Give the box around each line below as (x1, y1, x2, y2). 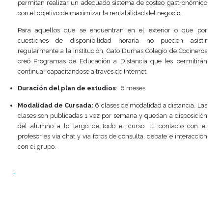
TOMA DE (4, 40, 115, 70)
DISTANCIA (4, 89, 133, 118)
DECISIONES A (4, 65, 170, 94)
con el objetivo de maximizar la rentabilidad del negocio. (20, 166, 214, 175)
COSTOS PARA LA (4, 16, 209, 46)
